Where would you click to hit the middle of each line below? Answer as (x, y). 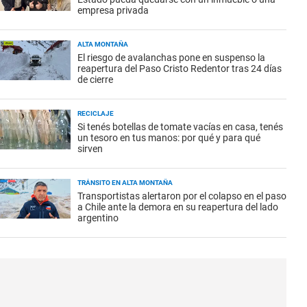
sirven (90, 149)
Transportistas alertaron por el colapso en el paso (182, 196)
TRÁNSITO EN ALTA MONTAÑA (125, 183)
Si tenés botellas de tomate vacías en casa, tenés (180, 127)
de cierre (95, 79)
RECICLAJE (96, 113)
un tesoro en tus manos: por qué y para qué (169, 138)
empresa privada (113, 10)
